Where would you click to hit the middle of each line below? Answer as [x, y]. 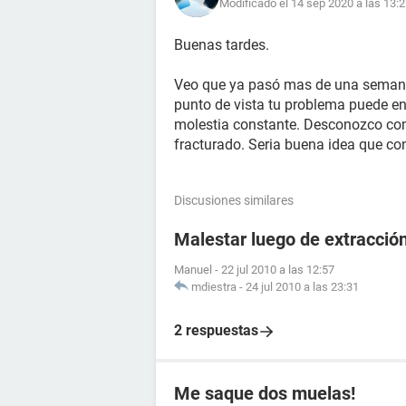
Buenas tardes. [222, 45]
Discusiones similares [234, 200]
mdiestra [214, 287]
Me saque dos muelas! [265, 393]
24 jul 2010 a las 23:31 [302, 287]
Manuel [193, 270]
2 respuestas [216, 330]
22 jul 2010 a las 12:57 [278, 270]
